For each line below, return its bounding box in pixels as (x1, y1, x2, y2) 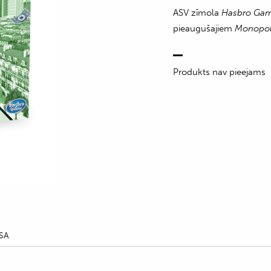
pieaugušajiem (173, 23, 235, 34)
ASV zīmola (173, 7, 222, 18)
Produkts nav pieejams (173, 67, 266, 77)
